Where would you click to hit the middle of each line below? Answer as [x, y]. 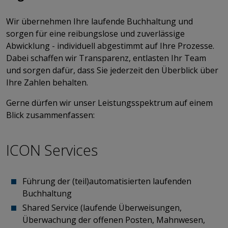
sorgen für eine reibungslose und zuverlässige [95, 33]
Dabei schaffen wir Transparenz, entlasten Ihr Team [106, 58]
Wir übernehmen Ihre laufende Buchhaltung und [99, 21]
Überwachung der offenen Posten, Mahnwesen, [114, 220]
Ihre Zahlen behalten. [47, 82]
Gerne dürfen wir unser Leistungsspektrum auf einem [109, 103]
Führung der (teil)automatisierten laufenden [107, 181]
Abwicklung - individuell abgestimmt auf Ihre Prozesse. [110, 46]
